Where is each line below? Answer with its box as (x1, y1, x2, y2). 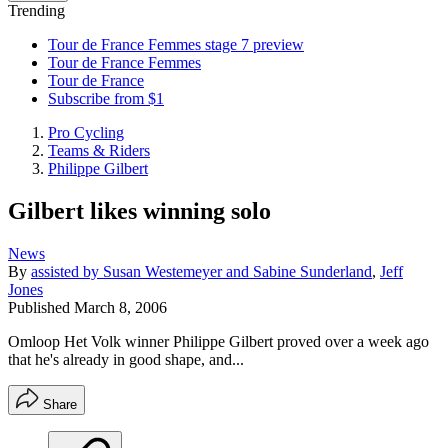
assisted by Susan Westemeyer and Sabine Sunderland (31, 262, 372, 280)
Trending (8, 2, 65, 19)
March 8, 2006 (74, 298, 167, 316)
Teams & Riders (48, 142, 150, 159)
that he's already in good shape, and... (8, 350, 244, 368)
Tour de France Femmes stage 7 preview (48, 36, 304, 53)
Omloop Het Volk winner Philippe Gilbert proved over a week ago (8, 332, 429, 350)
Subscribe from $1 (48, 90, 164, 107)
